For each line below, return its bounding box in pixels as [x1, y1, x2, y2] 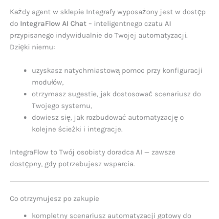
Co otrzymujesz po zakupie [10, 194, 99, 203]
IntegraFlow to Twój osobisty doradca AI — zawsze [10, 147, 175, 156]
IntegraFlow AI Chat [20, 19, 87, 28]
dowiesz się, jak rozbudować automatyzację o [32, 113, 184, 122]
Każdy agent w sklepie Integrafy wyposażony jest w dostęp [10, 7, 206, 17]
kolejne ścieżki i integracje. [32, 125, 123, 134]
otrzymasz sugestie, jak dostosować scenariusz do [32, 89, 201, 99]
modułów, [32, 78, 64, 87]
